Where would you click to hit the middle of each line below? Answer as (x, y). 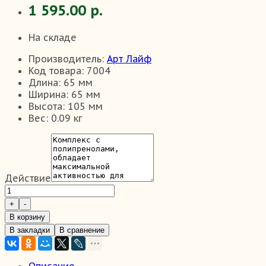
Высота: (47, 106)
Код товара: (56, 70)
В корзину (27, 217)
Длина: (45, 82)
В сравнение (82, 230)
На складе (53, 37)
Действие (28, 178)
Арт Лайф (129, 58)
